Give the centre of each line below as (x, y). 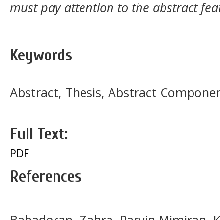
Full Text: (39, 134)
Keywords (41, 55)
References (46, 176)
